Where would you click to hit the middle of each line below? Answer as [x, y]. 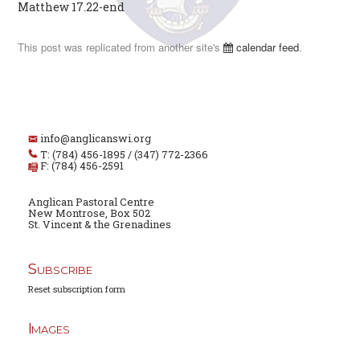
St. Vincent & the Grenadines [99, 224]
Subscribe [60, 268]
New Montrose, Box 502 [89, 213]
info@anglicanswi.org [95, 138]
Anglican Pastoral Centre [91, 201]
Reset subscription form [76, 288]
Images [49, 328]
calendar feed [266, 47]
